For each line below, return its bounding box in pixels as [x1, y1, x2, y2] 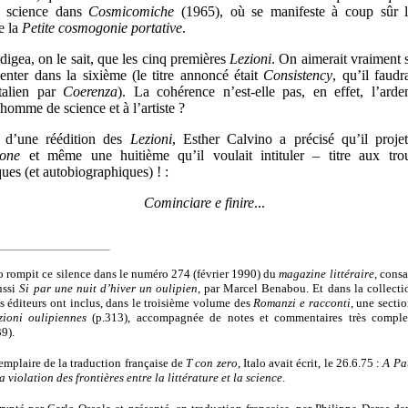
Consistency [263, 67, 333, 83]
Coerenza [63, 84, 117, 99]
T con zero [186, 356, 238, 370]
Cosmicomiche [88, 4, 175, 19]
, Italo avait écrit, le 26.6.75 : [237, 356, 383, 370]
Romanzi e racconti [253, 296, 351, 310]
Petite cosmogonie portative [22, 20, 182, 36]
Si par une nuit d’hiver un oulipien [19, 281, 199, 295]
